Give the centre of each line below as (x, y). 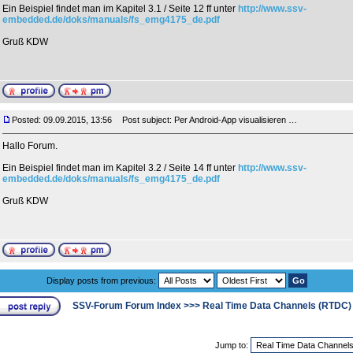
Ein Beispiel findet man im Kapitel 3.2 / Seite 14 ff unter (120, 168)
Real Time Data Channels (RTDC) (277, 306)
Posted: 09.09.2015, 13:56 (62, 120)
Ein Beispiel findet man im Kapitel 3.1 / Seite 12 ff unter (120, 9)
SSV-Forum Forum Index (127, 306)
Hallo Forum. (30, 146)
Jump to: (233, 345)
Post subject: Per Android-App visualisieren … (206, 120)
